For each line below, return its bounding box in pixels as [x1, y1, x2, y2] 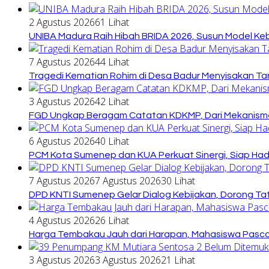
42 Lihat [95, 94, 129, 108]
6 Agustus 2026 [29, 134, 95, 148]
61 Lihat [95, 15, 129, 29]
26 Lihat [95, 213, 129, 227]
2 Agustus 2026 [29, 15, 95, 29]
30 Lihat [161, 174, 195, 187]
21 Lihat [161, 253, 195, 267]
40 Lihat [95, 134, 129, 148]
